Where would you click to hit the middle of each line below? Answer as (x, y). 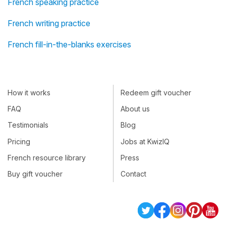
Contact (133, 174)
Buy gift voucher (35, 174)
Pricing (19, 142)
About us (135, 109)
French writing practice (49, 23)
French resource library (47, 158)
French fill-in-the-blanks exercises (69, 45)
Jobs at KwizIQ (145, 142)
